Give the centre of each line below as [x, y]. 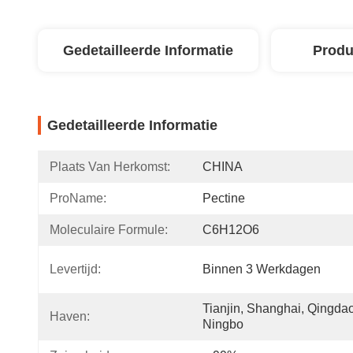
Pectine [224, 198]
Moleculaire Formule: [109, 230]
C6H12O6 [231, 230]
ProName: [78, 198]
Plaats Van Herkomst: [110, 167]
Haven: [70, 316]
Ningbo [223, 324]
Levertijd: [75, 269]
